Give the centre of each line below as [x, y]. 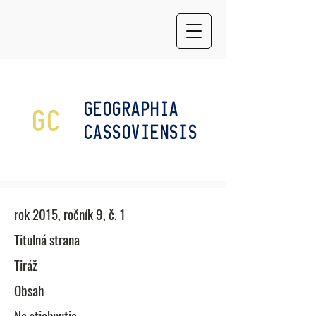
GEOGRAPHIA [132, 109]
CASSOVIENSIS [141, 132]
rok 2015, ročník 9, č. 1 [70, 214]
